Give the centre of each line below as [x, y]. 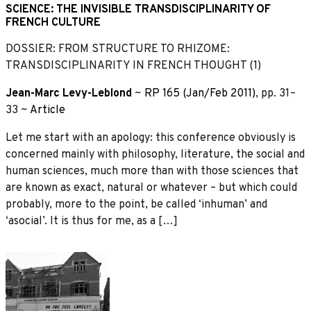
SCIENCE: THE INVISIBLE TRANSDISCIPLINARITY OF [138, 9]
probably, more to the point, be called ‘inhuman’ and [136, 204]
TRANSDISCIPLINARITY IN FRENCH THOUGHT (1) [133, 66]
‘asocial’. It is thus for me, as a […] [92, 221]
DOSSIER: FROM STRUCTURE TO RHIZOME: [118, 49]
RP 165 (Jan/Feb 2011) [200, 93]
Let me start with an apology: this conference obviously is [151, 138]
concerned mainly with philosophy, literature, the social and [155, 154]
